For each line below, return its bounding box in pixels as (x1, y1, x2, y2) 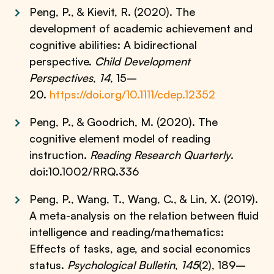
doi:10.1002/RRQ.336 (29, 165, 139, 178)
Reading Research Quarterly (90, 148, 231, 161)
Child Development (95, 54, 191, 68)
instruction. (29, 148, 91, 161)
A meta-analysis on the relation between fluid (29, 209, 259, 222)
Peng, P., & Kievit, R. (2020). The (29, 5, 196, 18)
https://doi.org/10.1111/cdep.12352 (50, 87, 216, 101)
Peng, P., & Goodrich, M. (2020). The (29, 115, 218, 128)
